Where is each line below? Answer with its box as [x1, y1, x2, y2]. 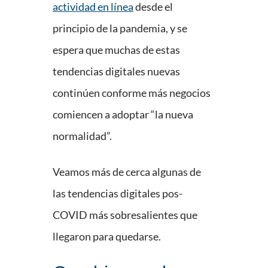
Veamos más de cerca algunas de [53, 165, 201, 179]
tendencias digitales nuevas [53, 65, 180, 78]
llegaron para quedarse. [53, 230, 161, 243]
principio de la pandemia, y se [53, 22, 187, 35]
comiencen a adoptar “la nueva [53, 108, 193, 121]
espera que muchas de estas [53, 43, 180, 57]
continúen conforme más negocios [53, 86, 211, 100]
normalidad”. [53, 129, 112, 143]
